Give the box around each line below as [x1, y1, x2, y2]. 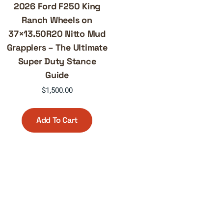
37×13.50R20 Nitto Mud [8, 28, 106, 39]
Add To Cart [36, 114, 78, 125]
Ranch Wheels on [22, 14, 92, 26]
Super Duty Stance [18, 55, 96, 67]
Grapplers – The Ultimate [6, 42, 108, 53]
